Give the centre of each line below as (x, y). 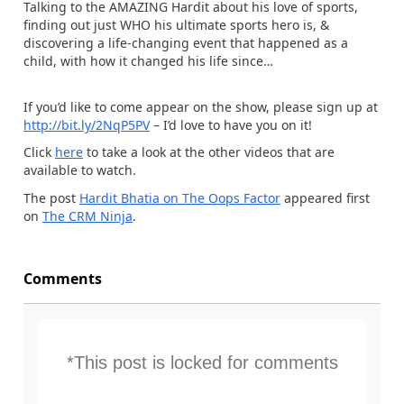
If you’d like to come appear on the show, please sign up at (201, 106)
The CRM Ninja (87, 216)
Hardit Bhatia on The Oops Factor (180, 197)
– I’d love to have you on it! (231, 124)
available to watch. (80, 170)
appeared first (325, 197)
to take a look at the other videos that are (209, 152)
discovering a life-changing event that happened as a (186, 43)
